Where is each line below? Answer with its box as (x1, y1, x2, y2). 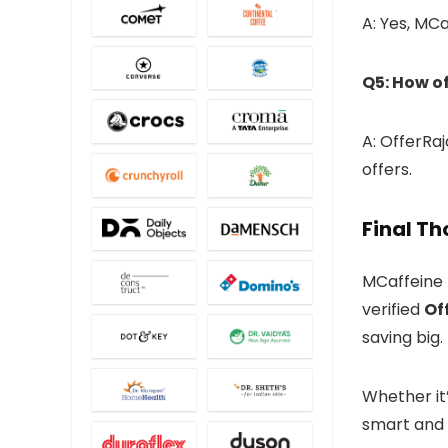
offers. (362, 158, 412, 182)
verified (362, 298, 424, 322)
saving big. (362, 326, 443, 350)
